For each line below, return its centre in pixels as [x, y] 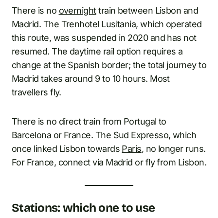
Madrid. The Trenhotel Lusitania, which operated [107, 24]
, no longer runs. [173, 148]
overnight [77, 10]
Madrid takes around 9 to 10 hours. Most [91, 78]
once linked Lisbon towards [67, 148]
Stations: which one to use [83, 208]
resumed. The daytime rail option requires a [97, 51]
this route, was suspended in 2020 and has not [104, 37]
